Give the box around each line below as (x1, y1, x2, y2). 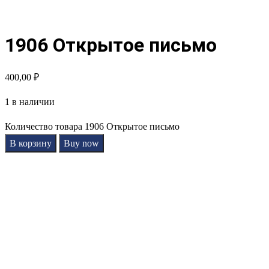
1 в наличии (5, 96, 55, 107)
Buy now (64, 138, 99, 148)
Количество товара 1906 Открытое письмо (5, 121, 180, 131)
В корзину (10, 138, 52, 148)
